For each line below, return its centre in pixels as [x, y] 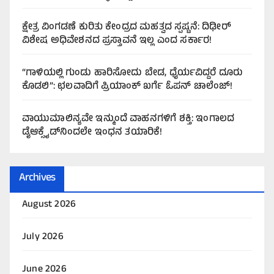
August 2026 [49, 205]
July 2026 [43, 238]
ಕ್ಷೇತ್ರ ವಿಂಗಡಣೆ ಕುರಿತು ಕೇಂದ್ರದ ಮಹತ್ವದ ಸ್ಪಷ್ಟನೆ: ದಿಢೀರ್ [127, 27]
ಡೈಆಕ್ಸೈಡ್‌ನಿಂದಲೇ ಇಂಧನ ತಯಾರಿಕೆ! [92, 132]
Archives [37, 179]
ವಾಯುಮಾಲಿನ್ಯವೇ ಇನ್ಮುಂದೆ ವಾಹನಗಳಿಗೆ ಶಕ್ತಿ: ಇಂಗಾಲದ [128, 119]
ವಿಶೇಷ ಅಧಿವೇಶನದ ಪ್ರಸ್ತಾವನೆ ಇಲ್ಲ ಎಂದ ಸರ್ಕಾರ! [117, 41]
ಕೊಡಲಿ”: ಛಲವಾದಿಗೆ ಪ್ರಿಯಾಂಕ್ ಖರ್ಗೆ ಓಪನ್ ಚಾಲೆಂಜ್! [128, 87]
